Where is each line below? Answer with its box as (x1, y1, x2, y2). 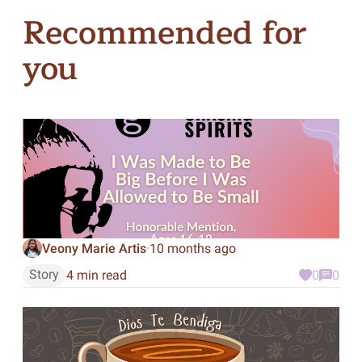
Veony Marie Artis (41, 240, 146, 256)
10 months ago (149, 240, 236, 256)
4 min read (65, 267, 127, 283)
